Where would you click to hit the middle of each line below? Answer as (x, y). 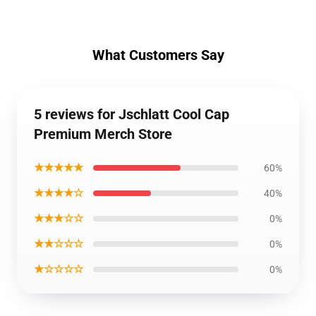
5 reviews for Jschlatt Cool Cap (132, 114)
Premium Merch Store (103, 134)
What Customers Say (158, 55)
